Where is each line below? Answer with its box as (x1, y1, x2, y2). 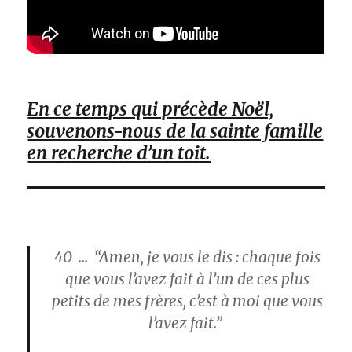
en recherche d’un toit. (27, 141, 211, 165)
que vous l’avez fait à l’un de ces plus (64, 269, 310, 289)
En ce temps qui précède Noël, (27, 97, 274, 121)
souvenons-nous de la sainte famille (27, 119, 324, 143)
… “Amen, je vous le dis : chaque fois (71, 247, 321, 267)
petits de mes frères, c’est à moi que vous (51, 291, 323, 311)
